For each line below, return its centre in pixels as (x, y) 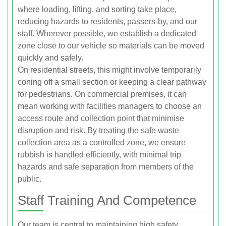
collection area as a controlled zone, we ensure (102, 142)
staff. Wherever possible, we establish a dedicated (107, 33)
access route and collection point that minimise (101, 118)
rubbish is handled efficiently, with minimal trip (99, 154)
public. (30, 179)
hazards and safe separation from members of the (106, 166)
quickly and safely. (50, 58)
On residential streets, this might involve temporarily (109, 70)
